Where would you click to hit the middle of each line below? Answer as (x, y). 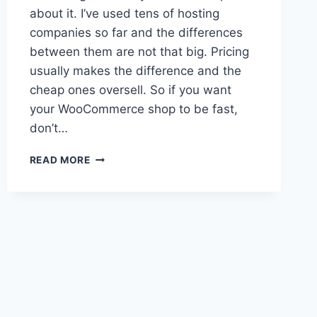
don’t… (48, 128)
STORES (110, 231)
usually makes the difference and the (135, 71)
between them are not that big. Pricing (139, 52)
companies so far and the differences (136, 33)
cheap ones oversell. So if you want (130, 90)
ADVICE (109, 186)
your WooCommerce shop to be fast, (133, 109)
